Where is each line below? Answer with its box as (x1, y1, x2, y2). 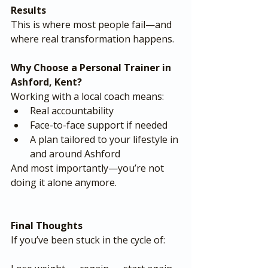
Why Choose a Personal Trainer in (11, 61, 173, 74)
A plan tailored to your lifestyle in (30, 133, 181, 146)
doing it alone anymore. (11, 176, 117, 189)
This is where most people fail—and (11, 18, 174, 31)
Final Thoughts (11, 219, 83, 232)
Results (11, 4, 46, 17)
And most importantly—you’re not (11, 162, 166, 175)
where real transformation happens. (11, 32, 174, 45)
